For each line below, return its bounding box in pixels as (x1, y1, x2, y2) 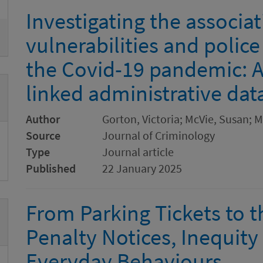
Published (26, 161, 76, 176)
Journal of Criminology (102, 128, 215, 143)
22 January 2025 (102, 161, 182, 176)
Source (26, 128, 60, 143)
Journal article (102, 144, 174, 159)
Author (26, 112, 60, 126)
